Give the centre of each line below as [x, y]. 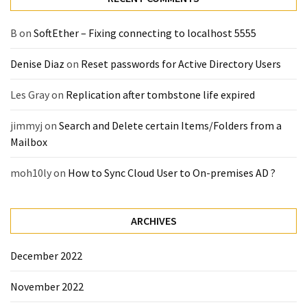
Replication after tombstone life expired [160, 94]
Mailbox [29, 142]
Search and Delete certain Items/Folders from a [170, 125]
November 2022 [47, 286]
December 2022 [46, 255]
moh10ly [31, 172]
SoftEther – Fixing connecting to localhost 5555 [145, 33]
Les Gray [30, 94]
